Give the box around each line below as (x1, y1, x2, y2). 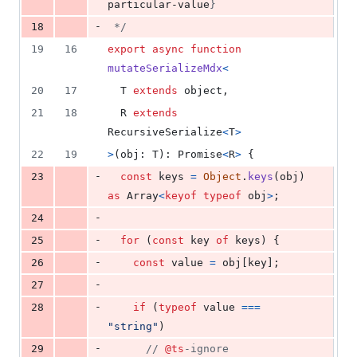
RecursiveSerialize (108, 126, 222, 139)
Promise (178, 148, 222, 161)
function (190, 43, 241, 56)
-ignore (184, 343, 229, 355)
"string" (108, 320, 159, 333)
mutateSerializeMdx (108, 62, 222, 75)
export (108, 43, 146, 56)
